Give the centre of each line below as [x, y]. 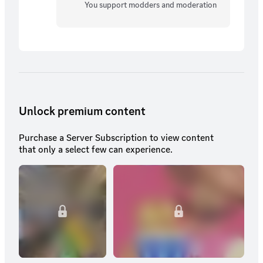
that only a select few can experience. [96, 149]
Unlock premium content [82, 111]
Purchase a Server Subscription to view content [116, 137]
